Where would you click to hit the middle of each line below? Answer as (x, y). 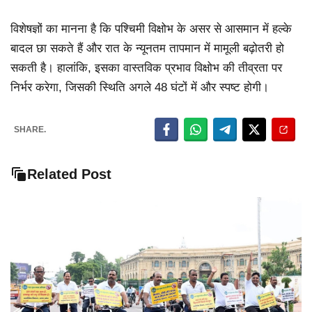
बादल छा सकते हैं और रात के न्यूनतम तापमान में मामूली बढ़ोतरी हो (147, 48)
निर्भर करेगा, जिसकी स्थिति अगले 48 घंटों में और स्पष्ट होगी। (140, 87)
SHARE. (30, 130)
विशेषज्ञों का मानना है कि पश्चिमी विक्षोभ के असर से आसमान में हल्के (151, 29)
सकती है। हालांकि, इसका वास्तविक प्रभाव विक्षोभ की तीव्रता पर (146, 68)
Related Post (69, 174)
